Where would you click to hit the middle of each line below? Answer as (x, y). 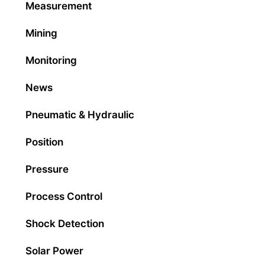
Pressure (47, 169)
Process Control (64, 196)
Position (44, 142)
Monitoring (51, 60)
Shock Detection (65, 224)
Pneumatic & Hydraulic (80, 115)
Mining (41, 33)
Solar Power (54, 251)
